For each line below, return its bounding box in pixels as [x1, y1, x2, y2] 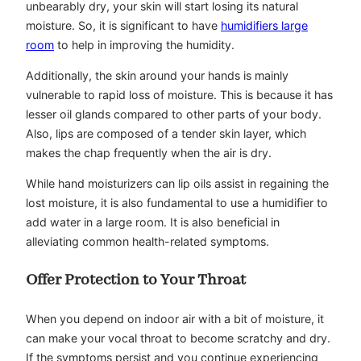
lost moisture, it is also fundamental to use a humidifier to [26, 196, 328, 210]
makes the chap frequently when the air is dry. [26, 146, 272, 160]
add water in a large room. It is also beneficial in [26, 215, 280, 230]
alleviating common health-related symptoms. [26, 234, 269, 249]
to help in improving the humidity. [54, 37, 234, 52]
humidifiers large [221, 18, 308, 32]
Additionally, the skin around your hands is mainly [26, 68, 288, 83]
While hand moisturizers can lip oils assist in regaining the [26, 176, 329, 191]
